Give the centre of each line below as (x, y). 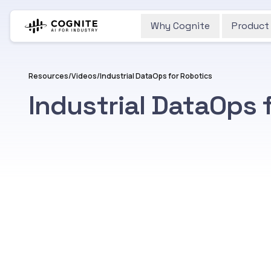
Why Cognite (180, 26)
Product (250, 26)
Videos (84, 76)
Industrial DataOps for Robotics (156, 76)
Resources (48, 76)
